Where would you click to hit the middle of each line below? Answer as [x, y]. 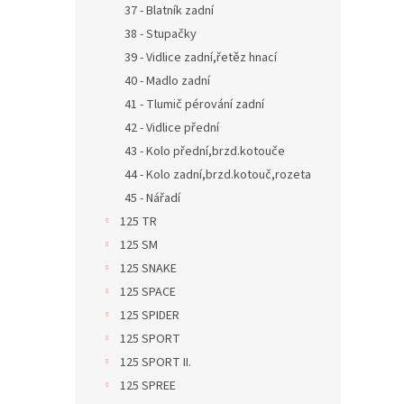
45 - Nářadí [152, 198]
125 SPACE [148, 292]
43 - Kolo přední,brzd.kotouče [205, 151]
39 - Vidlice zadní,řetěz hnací [201, 58]
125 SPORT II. [156, 363]
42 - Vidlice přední [172, 128]
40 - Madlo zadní [167, 81]
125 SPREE [148, 386]
